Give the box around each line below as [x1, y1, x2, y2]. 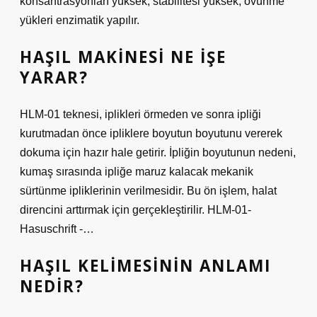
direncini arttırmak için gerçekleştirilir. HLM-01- [20, 204, 251, 216]
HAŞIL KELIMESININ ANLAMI [20, 255, 271, 277]
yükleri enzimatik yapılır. [20, 14, 139, 26]
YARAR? [20, 67, 88, 88]
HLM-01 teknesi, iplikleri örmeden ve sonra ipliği [20, 108, 261, 120]
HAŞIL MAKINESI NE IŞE [20, 46, 226, 68]
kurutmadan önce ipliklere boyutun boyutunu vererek [20, 127, 282, 139]
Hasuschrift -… [20, 223, 94, 235]
